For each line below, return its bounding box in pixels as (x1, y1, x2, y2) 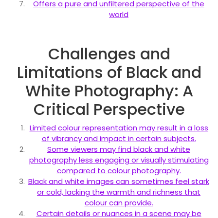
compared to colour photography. (56, 165, 181, 176)
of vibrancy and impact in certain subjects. (41, 133, 196, 144)
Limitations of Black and (17, 61, 201, 83)
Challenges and (48, 42, 170, 65)
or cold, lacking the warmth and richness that (37, 186, 200, 197)
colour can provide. (84, 197, 153, 208)
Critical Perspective (33, 98, 185, 120)
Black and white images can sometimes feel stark (28, 176, 209, 186)
